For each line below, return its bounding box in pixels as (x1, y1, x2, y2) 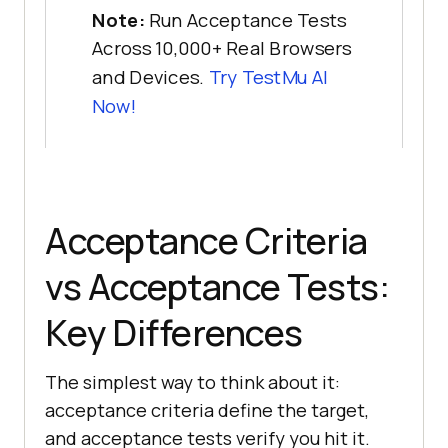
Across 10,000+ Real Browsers (92, 36, 352, 62)
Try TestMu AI (208, 65, 329, 91)
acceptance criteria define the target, (45, 397, 369, 422)
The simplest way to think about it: (45, 369, 340, 394)
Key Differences (45, 307, 303, 357)
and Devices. (92, 65, 209, 91)
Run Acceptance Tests (148, 7, 347, 33)
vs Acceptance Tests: (45, 261, 389, 311)
